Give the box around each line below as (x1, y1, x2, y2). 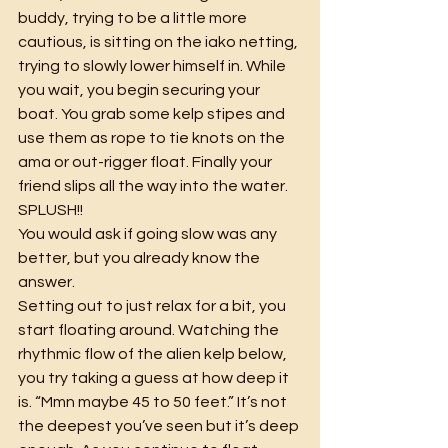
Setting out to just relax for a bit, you (18, 297, 289, 314)
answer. (18, 273, 75, 290)
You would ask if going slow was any (18, 225, 280, 242)
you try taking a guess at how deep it (18, 369, 292, 386)
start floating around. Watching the (18, 321, 282, 338)
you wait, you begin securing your (18, 81, 263, 98)
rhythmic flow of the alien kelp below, (18, 345, 290, 362)
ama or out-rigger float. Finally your (18, 153, 275, 170)
